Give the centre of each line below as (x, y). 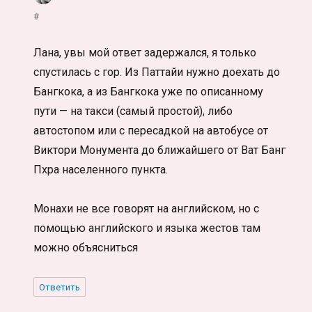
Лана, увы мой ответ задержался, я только (145, 53)
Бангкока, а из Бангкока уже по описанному (149, 92)
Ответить (60, 288)
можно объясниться (86, 248)
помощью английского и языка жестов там (147, 228)
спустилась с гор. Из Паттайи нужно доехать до (157, 72)
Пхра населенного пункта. (101, 170)
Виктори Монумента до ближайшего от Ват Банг (160, 150)
